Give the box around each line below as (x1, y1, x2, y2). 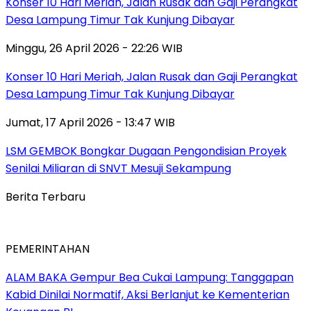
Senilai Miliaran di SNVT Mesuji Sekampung (6, 160, 231, 177)
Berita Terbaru (6, 189, 85, 205)
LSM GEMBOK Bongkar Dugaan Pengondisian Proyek (6, 143, 287, 160)
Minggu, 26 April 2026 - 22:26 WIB (6, 40, 183, 57)
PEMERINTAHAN (6, 241, 90, 258)
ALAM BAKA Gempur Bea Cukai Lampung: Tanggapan (6, 269, 294, 286)
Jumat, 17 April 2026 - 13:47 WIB (6, 115, 175, 131)
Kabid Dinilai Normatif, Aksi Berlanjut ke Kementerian (6, 287, 289, 303)
